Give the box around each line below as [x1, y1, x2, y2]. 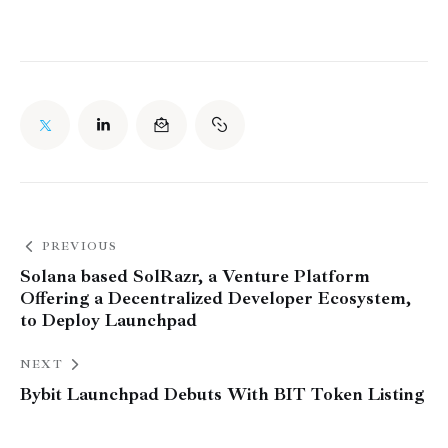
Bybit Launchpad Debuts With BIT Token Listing [20, 383, 424, 406]
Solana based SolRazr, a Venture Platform [20, 265, 370, 288]
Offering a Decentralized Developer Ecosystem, [20, 287, 411, 310]
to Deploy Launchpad [20, 309, 197, 332]
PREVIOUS [41, 239, 118, 255]
